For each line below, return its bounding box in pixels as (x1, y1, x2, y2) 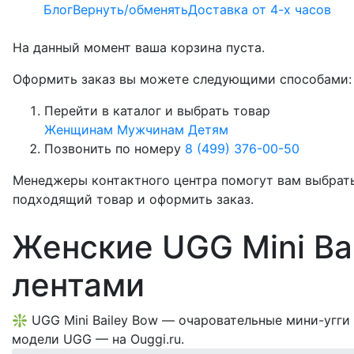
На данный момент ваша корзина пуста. (13, 40, 265, 55)
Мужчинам (117, 122, 184, 137)
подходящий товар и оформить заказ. (13, 191, 254, 207)
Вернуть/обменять (73, 2, 188, 17)
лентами (12, 265, 145, 304)
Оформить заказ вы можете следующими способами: (13, 71, 352, 87)
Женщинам (44, 122, 113, 137)
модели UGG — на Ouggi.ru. (12, 331, 184, 347)
